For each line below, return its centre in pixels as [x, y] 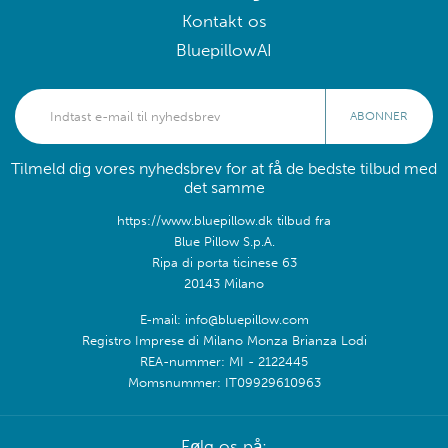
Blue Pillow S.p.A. [224, 240]
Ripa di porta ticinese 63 [224, 261]
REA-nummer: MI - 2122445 [224, 360]
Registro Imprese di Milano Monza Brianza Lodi [224, 339]
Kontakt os [224, 21]
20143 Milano [224, 282]
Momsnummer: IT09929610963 [224, 381]
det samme [224, 187]
